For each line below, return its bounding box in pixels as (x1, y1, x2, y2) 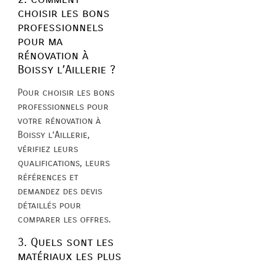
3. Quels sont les (18, 235, 114, 249)
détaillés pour (18, 200, 81, 211)
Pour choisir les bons (18, 87, 114, 99)
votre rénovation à (18, 115, 101, 127)
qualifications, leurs (18, 157, 110, 169)
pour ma (18, 35, 63, 49)
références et (18, 171, 78, 183)
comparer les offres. (18, 214, 111, 225)
